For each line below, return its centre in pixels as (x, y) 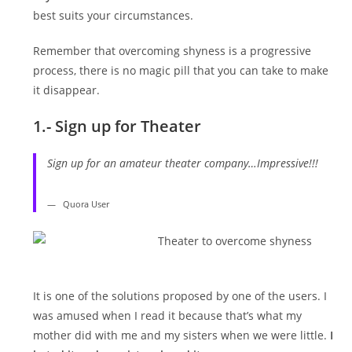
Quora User (86, 203)
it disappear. (67, 90)
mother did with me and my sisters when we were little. (182, 335)
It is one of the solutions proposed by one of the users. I (180, 296)
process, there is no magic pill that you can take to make (181, 70)
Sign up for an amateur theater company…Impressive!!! (182, 163)
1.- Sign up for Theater (117, 126)
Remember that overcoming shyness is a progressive (172, 50)
